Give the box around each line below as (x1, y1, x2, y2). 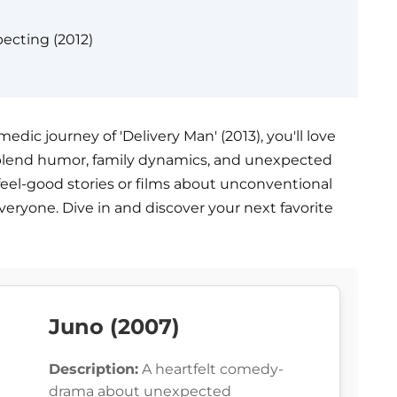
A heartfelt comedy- (138, 361, 284, 378)
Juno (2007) (49, 314, 180, 340)
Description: (49, 361, 138, 378)
